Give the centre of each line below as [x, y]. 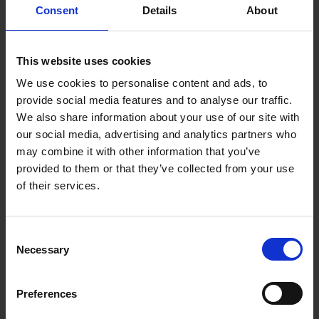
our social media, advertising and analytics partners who [156, 134]
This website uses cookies [84, 61]
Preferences [47, 293]
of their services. [58, 185]
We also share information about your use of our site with [158, 117]
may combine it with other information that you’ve [138, 151]
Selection [27, 252]
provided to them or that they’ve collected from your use [155, 168]
